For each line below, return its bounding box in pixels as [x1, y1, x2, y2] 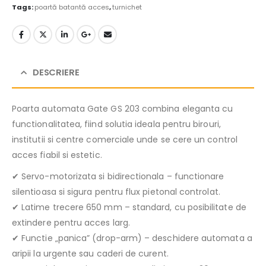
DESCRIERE [32, 66, 80, 79]
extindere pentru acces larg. [12, 217, 130, 229]
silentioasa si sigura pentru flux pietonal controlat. [12, 186, 220, 198]
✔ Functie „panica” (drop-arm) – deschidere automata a [12, 232, 252, 245]
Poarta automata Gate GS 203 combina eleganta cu [12, 103, 233, 115]
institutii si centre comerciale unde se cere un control [12, 134, 237, 146]
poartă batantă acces [34, 2, 109, 12]
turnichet [112, 2, 142, 12]
